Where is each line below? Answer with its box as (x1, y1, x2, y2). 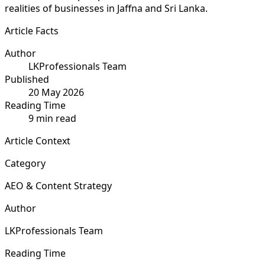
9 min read (28, 111, 76, 125)
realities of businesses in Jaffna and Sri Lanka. (5, 1, 208, 15)
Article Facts (5, 24, 59, 37)
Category (5, 156, 46, 170)
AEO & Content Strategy (5, 179, 112, 192)
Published (5, 72, 49, 86)
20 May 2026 (28, 85, 84, 99)
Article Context (5, 134, 70, 147)
